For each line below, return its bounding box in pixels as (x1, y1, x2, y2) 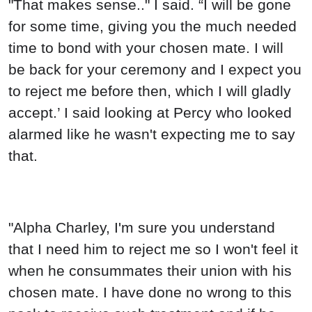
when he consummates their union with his (8, 263, 292, 279)
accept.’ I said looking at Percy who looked (8, 104, 292, 120)
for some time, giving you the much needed (8, 17, 297, 34)
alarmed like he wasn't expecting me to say (8, 125, 295, 142)
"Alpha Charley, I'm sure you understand (8, 219, 275, 236)
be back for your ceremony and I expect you (8, 61, 302, 77)
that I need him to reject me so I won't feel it (8, 241, 298, 258)
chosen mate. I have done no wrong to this (8, 284, 292, 301)
